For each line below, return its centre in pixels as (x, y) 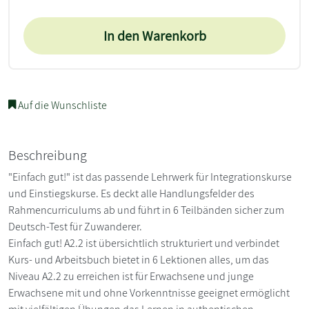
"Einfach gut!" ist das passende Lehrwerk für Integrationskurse (150, 177)
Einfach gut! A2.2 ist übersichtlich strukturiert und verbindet (144, 243)
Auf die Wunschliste (61, 105)
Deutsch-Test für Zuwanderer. (75, 226)
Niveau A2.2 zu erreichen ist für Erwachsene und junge (131, 276)
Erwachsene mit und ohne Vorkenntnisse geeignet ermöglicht (149, 292)
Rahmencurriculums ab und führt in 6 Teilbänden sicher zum (146, 210)
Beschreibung (48, 155)
